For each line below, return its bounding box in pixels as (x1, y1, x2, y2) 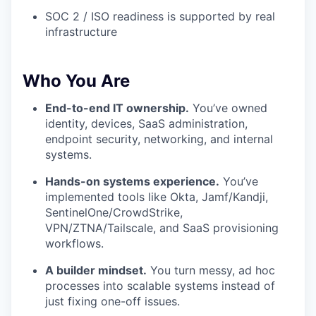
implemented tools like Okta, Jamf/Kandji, (45, 190, 268, 204)
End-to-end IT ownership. (45, 101, 189, 115)
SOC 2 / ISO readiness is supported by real (45, 9, 275, 23)
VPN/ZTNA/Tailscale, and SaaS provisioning (45, 221, 279, 235)
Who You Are (23, 71, 130, 91)
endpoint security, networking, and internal (45, 132, 273, 146)
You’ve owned (189, 101, 267, 115)
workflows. (45, 236, 104, 250)
